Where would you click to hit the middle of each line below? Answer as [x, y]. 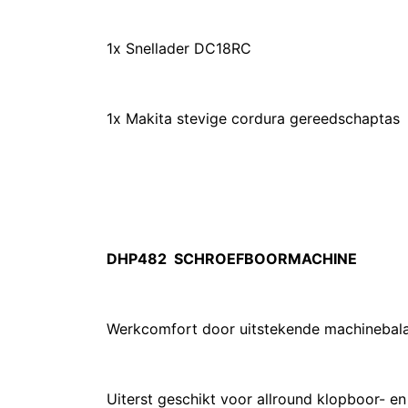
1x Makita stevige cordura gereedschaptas [255, 118]
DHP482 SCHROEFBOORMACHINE [234, 259]
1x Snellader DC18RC [179, 48]
